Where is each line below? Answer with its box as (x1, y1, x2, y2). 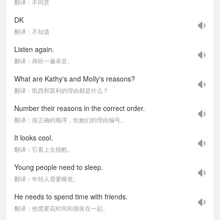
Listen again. (14, 44, 54, 54)
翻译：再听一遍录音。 (14, 56, 73, 65)
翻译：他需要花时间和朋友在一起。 (14, 204, 109, 212)
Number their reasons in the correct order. (14, 103, 145, 113)
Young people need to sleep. (14, 162, 103, 172)
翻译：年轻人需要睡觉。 (14, 174, 79, 183)
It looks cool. (14, 133, 53, 142)
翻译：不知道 (14, 27, 50, 35)
